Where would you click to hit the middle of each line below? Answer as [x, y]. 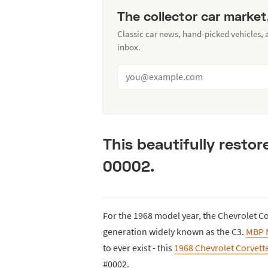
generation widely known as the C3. [174, 231]
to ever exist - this [138, 247]
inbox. [129, 47]
